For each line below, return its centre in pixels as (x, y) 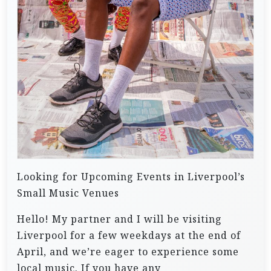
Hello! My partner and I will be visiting (119, 219)
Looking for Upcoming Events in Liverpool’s (131, 176)
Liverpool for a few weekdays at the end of (129, 235)
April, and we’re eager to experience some (128, 251)
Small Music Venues (68, 193)
